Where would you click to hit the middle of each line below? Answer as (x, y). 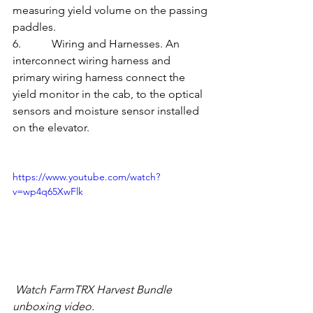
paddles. (34, 27)
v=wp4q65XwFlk (48, 192)
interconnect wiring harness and (93, 61)
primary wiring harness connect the (100, 78)
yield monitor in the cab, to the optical (109, 94)
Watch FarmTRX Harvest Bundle (94, 289)
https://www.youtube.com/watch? (86, 177)
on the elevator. (51, 128)
